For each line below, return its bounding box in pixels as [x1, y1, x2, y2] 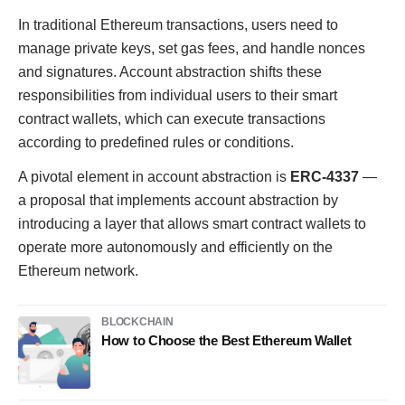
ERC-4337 [287, 169, 363, 184]
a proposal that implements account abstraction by [18, 193, 338, 208]
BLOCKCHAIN [101, 316, 174, 328]
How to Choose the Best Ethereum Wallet [101, 333, 352, 348]
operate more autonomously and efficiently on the [18, 240, 333, 255]
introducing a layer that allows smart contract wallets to [18, 216, 366, 231]
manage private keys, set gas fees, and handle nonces [18, 41, 365, 56]
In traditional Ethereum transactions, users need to [18, 17, 338, 33]
